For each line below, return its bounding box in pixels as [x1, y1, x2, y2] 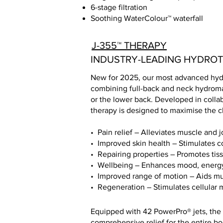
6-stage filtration [91, 3, 147, 11]
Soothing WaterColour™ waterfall [91, 14, 203, 22]
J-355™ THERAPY [92, 40, 167, 51]
